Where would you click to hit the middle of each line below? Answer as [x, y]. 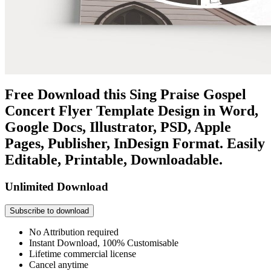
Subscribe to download [49, 211]
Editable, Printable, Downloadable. [114, 159]
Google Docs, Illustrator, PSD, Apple [118, 127]
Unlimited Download [57, 186]
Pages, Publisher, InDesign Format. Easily [135, 143]
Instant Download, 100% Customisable [104, 243]
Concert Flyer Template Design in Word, [132, 110]
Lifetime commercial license [83, 254]
